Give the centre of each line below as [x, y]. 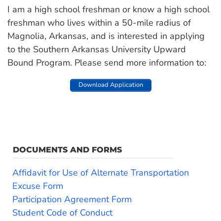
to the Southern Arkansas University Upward [97, 50]
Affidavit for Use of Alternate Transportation [101, 172]
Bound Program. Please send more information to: [107, 63]
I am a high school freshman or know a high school [109, 10]
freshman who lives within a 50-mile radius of [99, 23]
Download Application [110, 85]
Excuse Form [38, 186]
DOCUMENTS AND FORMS [67, 149]
